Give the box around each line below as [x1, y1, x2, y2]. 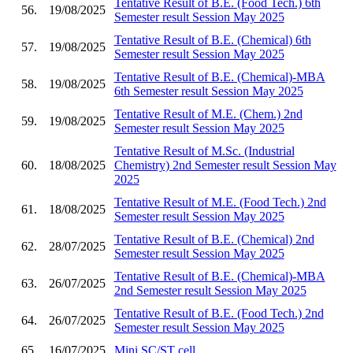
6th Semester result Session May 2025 [113, 84, 303, 98]
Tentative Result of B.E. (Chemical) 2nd [113, 232, 314, 246]
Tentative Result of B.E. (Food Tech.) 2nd [113, 306, 324, 320]
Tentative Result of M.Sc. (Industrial [113, 143, 295, 158]
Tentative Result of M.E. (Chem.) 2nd [113, 106, 303, 121]
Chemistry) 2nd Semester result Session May [113, 158, 336, 172]
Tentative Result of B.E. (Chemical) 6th [113, 32, 311, 46]
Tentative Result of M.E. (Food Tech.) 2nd [113, 195, 326, 209]
